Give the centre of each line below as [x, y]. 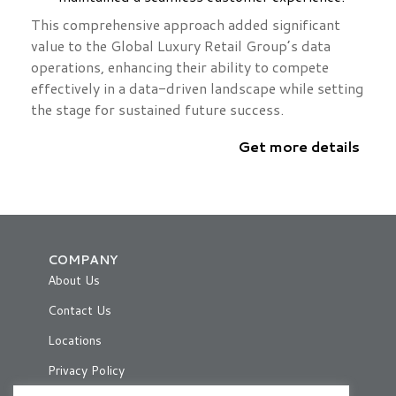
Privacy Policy [86, 371]
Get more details [299, 147]
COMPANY [83, 260]
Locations [75, 341]
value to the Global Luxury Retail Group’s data [181, 46]
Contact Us [80, 311]
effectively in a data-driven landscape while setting [197, 88]
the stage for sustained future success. [157, 110]
